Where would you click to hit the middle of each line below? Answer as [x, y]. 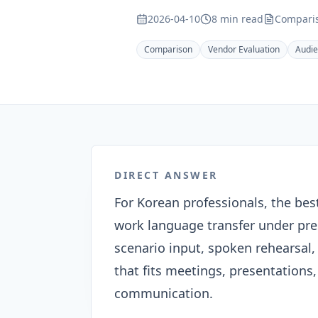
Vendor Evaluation [244, 49]
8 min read [237, 19]
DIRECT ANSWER [166, 175]
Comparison [168, 49]
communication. [164, 293]
